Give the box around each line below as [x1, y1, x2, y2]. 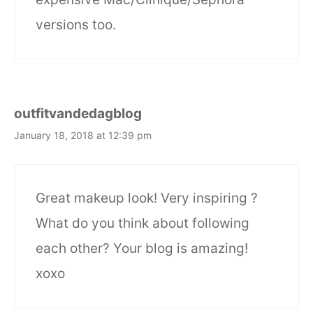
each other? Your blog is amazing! [36, 240, 248, 256]
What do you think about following [36, 214, 249, 231]
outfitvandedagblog [14, 105, 142, 122]
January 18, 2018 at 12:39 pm [14, 129, 152, 142]
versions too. [36, 17, 116, 34]
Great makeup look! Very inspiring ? [36, 189, 258, 206]
